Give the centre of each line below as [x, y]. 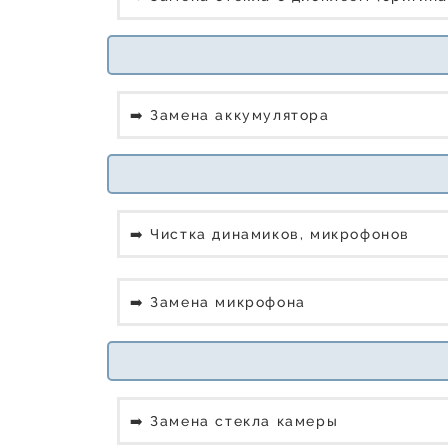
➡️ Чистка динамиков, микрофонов [273, 234]
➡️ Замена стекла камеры [237, 421]
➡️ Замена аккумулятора [233, 115]
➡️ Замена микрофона [221, 302]
